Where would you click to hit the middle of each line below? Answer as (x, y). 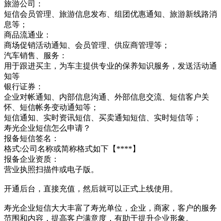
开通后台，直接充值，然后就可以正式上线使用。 (91, 188)
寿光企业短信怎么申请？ (47, 128)
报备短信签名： (32, 138)
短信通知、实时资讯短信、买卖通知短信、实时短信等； (103, 117)
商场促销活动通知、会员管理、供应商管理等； (87, 45)
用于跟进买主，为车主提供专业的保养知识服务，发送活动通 (110, 66)
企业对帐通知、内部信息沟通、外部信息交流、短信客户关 (107, 97)
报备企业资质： (32, 159)
